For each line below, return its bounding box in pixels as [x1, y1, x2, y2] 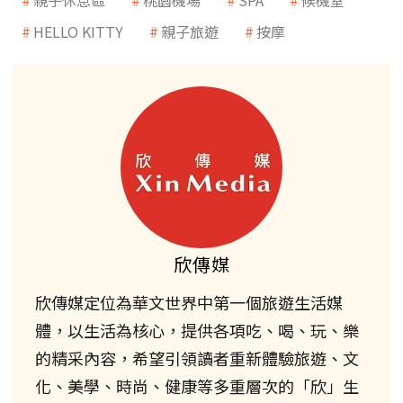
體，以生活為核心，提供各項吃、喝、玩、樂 [35, 318, 359, 342]
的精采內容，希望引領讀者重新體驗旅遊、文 [35, 345, 359, 370]
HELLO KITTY [33, 20, 123, 42]
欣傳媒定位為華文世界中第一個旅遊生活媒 [35, 290, 343, 314]
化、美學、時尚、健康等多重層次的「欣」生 [35, 373, 359, 398]
